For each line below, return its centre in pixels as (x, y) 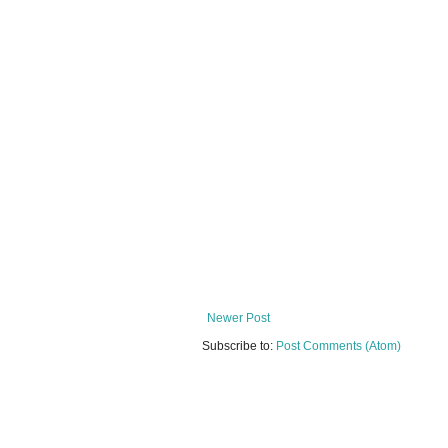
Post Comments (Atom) (338, 346)
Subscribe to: (239, 346)
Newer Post (238, 318)
